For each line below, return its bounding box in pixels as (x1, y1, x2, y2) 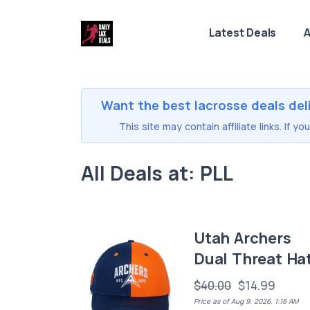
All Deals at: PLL (81, 160, 233, 186)
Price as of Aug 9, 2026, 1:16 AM (194, 296, 299, 306)
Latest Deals (208, 25, 277, 40)
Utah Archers (194, 228, 291, 248)
